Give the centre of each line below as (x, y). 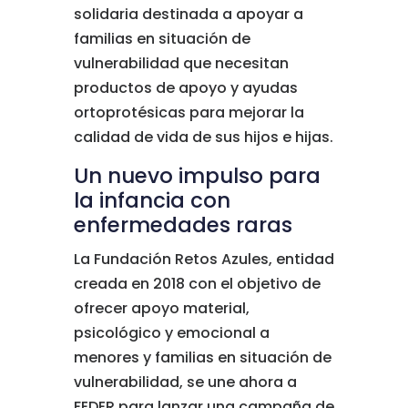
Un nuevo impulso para (197, 176)
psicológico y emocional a (171, 333)
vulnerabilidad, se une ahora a (185, 382)
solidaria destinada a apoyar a (188, 14)
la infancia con (152, 200)
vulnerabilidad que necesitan (181, 63)
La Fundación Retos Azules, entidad (204, 259)
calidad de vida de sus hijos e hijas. (203, 137)
